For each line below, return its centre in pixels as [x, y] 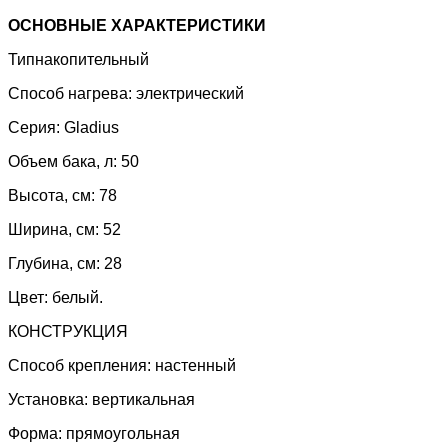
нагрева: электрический [156, 94]
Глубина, [42, 264]
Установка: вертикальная [101, 400]
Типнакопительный [78, 60]
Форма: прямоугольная [94, 434]
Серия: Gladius [63, 128]
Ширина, [42, 230]
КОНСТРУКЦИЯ [68, 332]
